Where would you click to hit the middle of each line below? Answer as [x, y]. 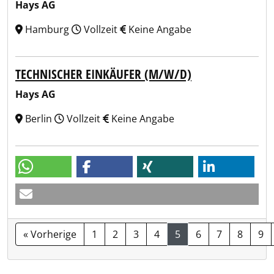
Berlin [39, 119]
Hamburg [47, 29]
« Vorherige [50, 234]
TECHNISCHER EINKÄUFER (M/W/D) [103, 74]
